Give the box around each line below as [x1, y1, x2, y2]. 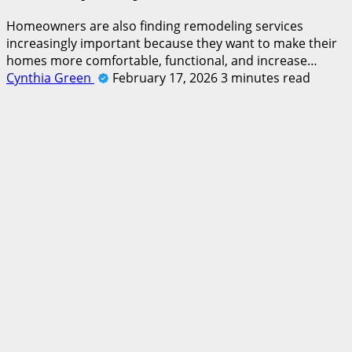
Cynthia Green [6, 68, 94, 86]
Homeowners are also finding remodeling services [6, 16, 303, 35]
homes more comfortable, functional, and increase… [6, 51, 317, 69]
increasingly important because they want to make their [6, 34, 337, 52]
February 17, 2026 [112, 68, 221, 86]
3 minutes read [221, 68, 310, 86]
